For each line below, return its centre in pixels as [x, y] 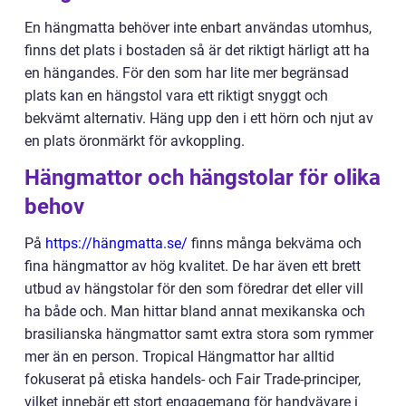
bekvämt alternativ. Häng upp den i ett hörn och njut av [199, 119]
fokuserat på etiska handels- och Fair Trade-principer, [193, 380]
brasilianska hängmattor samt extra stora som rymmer [199, 334]
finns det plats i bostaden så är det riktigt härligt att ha [197, 51]
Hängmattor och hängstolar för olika [203, 178]
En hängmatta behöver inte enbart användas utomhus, [198, 28]
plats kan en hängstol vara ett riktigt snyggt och [176, 96]
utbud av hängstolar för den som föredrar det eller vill [194, 289]
